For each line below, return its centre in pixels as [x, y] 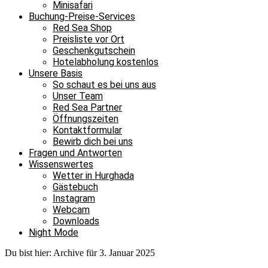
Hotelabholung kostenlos [106, 62]
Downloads [76, 221]
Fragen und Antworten [75, 153]
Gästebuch [75, 187]
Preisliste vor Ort [89, 39]
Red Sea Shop [82, 28]
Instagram [74, 198]
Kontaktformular [87, 130]
